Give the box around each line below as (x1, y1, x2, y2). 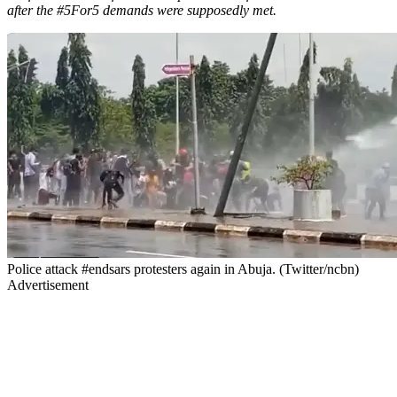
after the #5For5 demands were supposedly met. (7, 2, 280, 18)
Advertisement (7, 276, 89, 292)
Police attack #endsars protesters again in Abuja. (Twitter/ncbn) (7, 261, 359, 276)
